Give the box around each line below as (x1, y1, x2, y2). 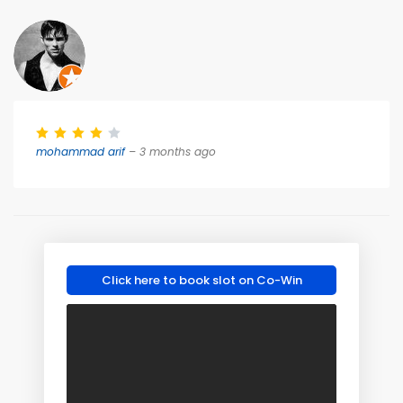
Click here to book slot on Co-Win (101, 272, 302, 289)
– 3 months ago (125, 144, 216, 159)
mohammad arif (36, 144, 125, 159)
